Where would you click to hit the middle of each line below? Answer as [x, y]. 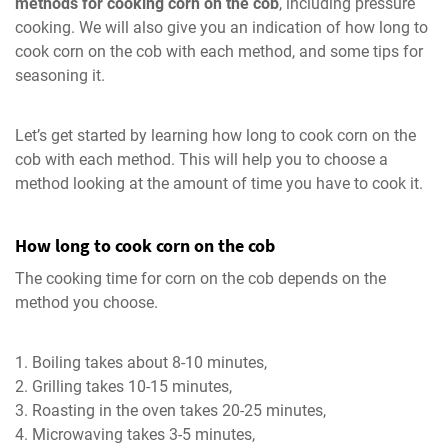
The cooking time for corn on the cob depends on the [200, 278]
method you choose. [88, 302]
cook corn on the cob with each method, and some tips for [219, 51]
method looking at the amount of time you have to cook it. [221, 183]
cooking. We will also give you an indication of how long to [221, 27]
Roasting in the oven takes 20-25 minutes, [181, 410]
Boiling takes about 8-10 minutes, [151, 362]
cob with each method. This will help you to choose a [201, 159]
